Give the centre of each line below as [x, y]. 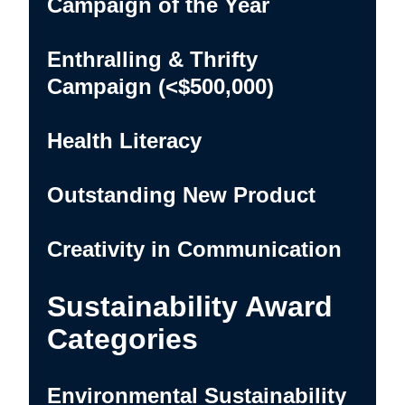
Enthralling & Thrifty [152, 59]
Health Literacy [124, 140]
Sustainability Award [190, 306]
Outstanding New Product [181, 194]
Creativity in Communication [194, 249]
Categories [122, 339]
